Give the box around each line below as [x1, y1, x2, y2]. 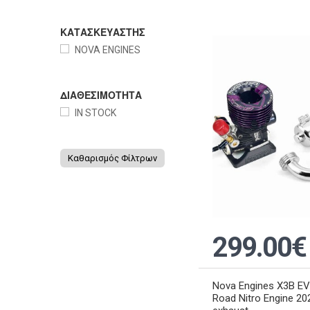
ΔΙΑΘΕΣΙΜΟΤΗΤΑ [60, 88, 142, 102]
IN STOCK [75, 107, 116, 119]
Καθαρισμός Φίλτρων [68, 153, 157, 164]
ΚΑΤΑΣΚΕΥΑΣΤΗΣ [60, 25, 145, 39]
